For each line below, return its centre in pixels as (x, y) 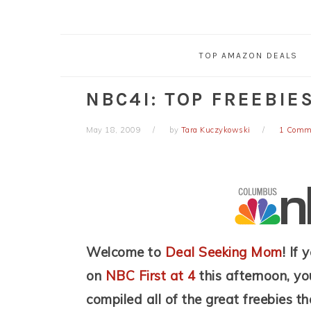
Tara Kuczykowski (216, 130)
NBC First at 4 (150, 276)
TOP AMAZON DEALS (248, 56)
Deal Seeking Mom (224, 252)
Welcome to (126, 252)
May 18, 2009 (114, 130)
